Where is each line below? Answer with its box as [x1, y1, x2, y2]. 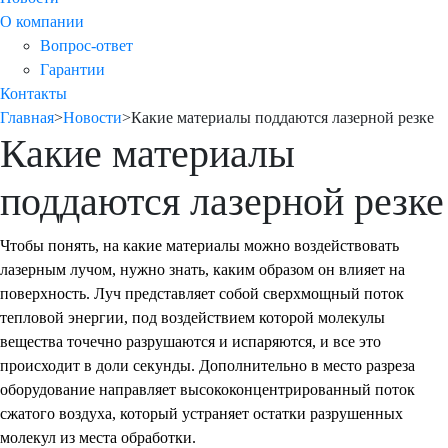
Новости [63, 109, 122, 126]
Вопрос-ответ [40, 37, 133, 54]
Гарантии [40, 61, 105, 78]
